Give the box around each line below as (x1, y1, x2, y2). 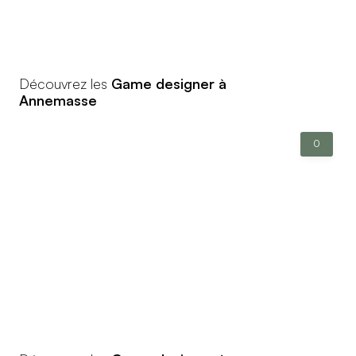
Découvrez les (19, 74, 111, 92)
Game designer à (111, 74, 226, 92)
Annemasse (19, 91, 97, 109)
